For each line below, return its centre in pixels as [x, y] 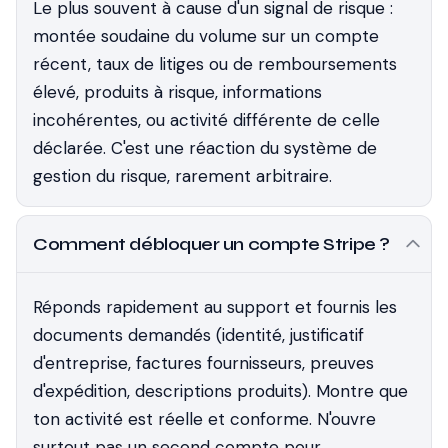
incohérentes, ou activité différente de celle [206, 120]
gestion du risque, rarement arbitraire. [182, 176]
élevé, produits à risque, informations [177, 92]
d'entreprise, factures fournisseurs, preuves [203, 363]
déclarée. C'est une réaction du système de [205, 148]
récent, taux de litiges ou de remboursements [215, 64]
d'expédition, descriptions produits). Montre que [220, 391]
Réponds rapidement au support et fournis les [215, 307]
